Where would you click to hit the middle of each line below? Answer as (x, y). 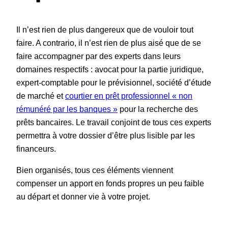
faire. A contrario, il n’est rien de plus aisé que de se (109, 43)
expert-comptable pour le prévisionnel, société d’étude (114, 83)
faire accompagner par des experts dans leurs (98, 56)
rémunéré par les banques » (67, 109)
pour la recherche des (158, 109)
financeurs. (36, 149)
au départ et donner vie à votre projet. (83, 197)
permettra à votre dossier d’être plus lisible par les (106, 136)
